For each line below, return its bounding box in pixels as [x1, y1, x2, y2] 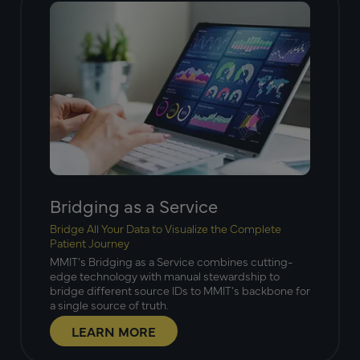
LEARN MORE [72, 322, 156, 341]
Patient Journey [50, 235, 129, 252]
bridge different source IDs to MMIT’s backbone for [50, 282, 310, 299]
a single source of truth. [50, 297, 169, 313]
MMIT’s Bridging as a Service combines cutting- [50, 253, 292, 270]
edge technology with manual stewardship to [50, 268, 280, 284]
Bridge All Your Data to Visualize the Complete [50, 220, 281, 237]
